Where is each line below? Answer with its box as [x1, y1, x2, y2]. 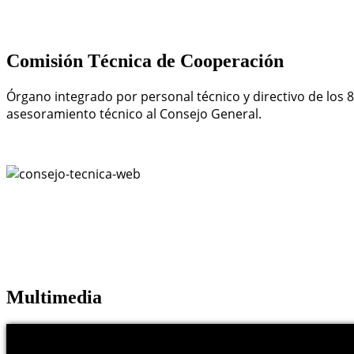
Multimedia [6, 287, 102, 308]
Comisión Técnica [6, 51, 152, 72]
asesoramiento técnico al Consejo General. [6, 105, 262, 123]
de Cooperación [152, 51, 284, 72]
